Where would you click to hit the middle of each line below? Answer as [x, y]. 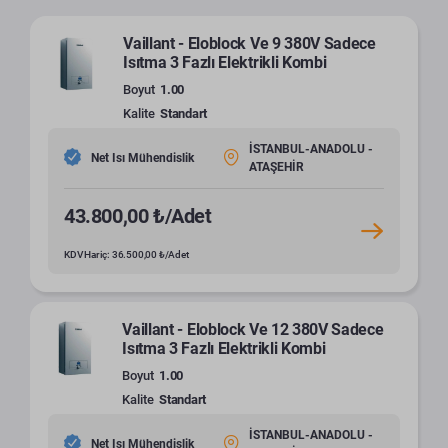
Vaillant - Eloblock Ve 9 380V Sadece [249, 44]
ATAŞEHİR [276, 167]
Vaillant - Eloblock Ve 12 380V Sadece [253, 330]
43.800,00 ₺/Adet [138, 216]
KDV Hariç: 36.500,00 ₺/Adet [126, 255]
